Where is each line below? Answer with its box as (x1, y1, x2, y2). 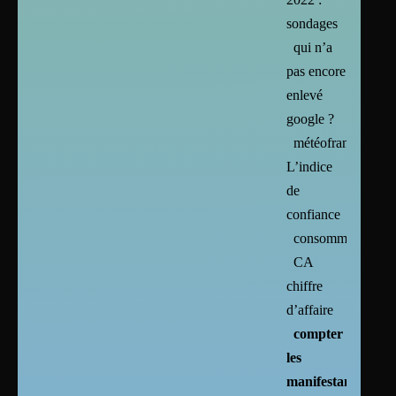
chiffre (286, 278, 324, 293)
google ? (286, 110, 335, 126)
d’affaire (286, 301, 334, 317)
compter (293, 325, 344, 341)
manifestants (286, 373, 362, 389)
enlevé (286, 87, 324, 103)
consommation (293, 230, 376, 246)
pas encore (286, 63, 346, 79)
